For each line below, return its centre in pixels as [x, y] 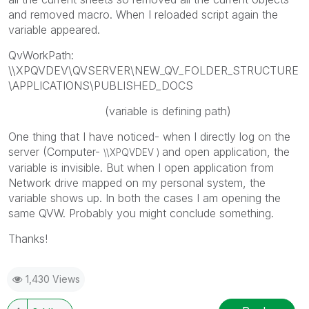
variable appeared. [54, 29]
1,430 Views [53, 279]
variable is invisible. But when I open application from [141, 167]
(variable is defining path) [120, 111]
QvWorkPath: [41, 55]
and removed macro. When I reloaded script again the [143, 14]
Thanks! [28, 238]
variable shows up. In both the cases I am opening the [144, 198]
